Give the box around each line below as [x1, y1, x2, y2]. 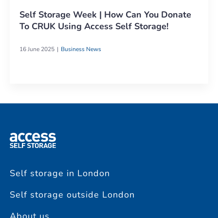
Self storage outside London [10, 189, 135, 201]
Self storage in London [10, 167, 110, 180]
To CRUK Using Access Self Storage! [19, 20, 168, 32]
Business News [61, 45, 101, 53]
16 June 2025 [19, 45, 54, 53]
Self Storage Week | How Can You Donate [19, 8, 191, 20]
